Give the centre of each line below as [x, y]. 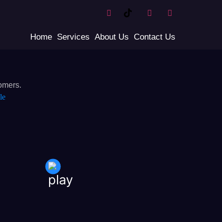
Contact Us [155, 37]
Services [73, 37]
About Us [112, 37]
